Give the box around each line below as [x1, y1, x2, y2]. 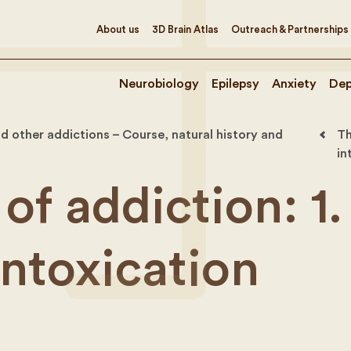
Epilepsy [212, 78, 259, 90]
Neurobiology [119, 78, 199, 90]
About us [96, 24, 139, 34]
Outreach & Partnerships [231, 24, 349, 34]
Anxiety [272, 78, 317, 90]
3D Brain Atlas [152, 24, 219, 34]
